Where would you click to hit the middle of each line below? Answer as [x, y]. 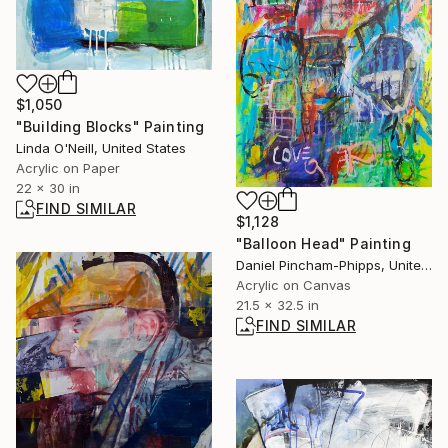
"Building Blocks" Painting [110, 126]
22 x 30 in [48, 187]
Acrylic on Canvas [293, 284]
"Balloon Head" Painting [323, 243]
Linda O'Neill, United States [101, 147]
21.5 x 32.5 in [277, 304]
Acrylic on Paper [68, 167]
